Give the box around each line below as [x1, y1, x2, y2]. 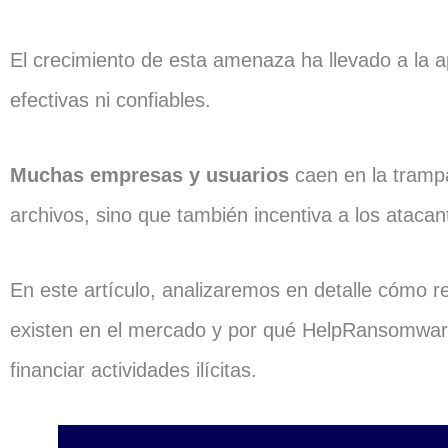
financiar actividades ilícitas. [10, 359, 257, 381]
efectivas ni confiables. [10, 89, 217, 111]
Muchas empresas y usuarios [10, 164, 289, 186]
